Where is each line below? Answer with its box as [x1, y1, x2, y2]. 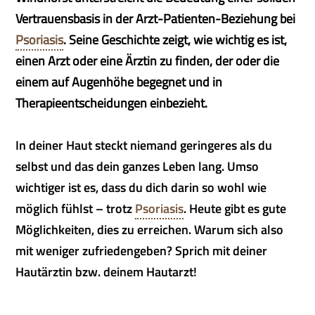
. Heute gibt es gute [184, 199, 287, 218]
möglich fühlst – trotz [15, 199, 136, 218]
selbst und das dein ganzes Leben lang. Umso [15, 157, 259, 176]
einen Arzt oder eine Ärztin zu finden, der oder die [15, 51, 280, 70]
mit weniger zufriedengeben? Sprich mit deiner [15, 241, 268, 260]
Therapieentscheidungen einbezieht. [15, 94, 208, 112]
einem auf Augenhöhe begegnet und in [15, 72, 223, 91]
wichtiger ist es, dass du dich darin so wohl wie [15, 178, 267, 197]
